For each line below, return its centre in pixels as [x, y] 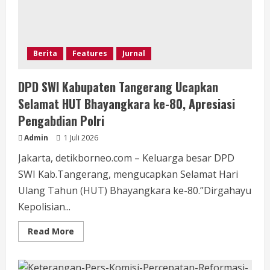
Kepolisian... [44, 207]
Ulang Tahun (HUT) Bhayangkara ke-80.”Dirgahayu [135, 191]
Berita [45, 54]
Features [90, 54]
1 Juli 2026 [80, 138]
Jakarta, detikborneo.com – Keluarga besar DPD [126, 158]
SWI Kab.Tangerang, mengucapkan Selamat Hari [128, 174]
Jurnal [134, 54]
